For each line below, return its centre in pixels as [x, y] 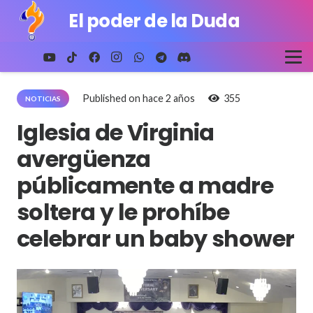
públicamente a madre [145, 185]
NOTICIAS [43, 99]
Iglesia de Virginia [116, 132]
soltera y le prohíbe [123, 212]
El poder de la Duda [154, 21]
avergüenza [84, 159]
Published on [113, 98]
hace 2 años [169, 98]
